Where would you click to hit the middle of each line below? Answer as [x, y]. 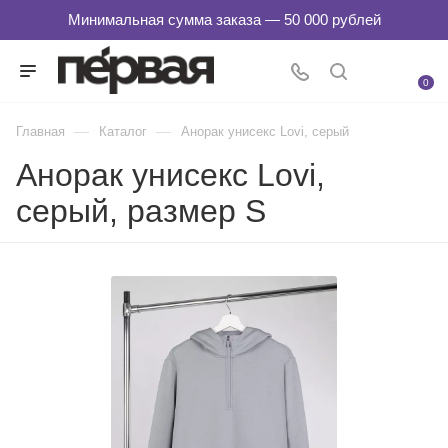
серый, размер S [141, 211]
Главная [40, 131]
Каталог [123, 131]
